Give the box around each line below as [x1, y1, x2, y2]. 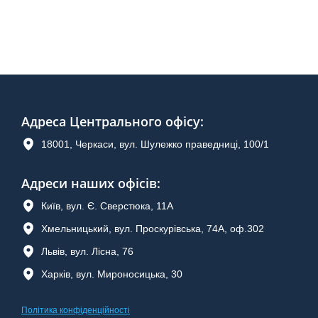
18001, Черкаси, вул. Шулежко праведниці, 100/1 [41, 138, 269, 150]
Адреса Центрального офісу [21, 113, 200, 130]
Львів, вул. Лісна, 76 [41, 245, 133, 257]
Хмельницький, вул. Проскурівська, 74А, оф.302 [41, 222, 264, 234]
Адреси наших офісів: [21, 175, 160, 192]
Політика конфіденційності [21, 305, 130, 315]
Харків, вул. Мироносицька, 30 [41, 268, 182, 280]
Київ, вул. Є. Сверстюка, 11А [41, 199, 173, 212]
